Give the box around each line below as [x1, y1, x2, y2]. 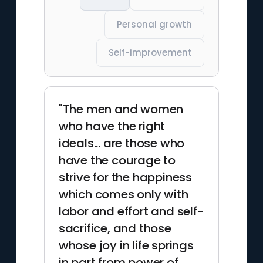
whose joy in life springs [58, 237, 194, 254]
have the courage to [58, 152, 176, 168]
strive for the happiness [58, 169, 192, 186]
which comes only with [58, 186, 188, 203]
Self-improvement [109, 46, 193, 59]
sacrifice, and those [58, 220, 171, 237]
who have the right [58, 118, 166, 134]
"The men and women [58, 101, 184, 117]
